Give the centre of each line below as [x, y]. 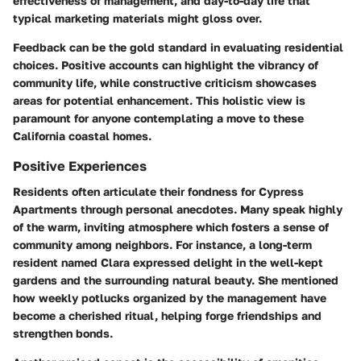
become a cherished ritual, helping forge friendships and [167, 316]
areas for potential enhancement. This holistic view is [159, 101]
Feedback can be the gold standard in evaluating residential [178, 48]
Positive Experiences [80, 166]
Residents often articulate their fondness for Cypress [158, 192]
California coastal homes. [82, 136]
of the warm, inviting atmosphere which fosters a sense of [171, 227]
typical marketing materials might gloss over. [137, 19]
